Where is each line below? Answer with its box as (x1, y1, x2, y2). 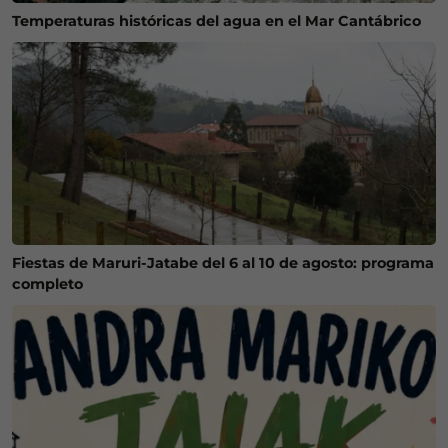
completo (12, 275, 83, 294)
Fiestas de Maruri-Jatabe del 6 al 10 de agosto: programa (12, 254, 434, 273)
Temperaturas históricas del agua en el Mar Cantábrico (12, 11, 421, 30)
